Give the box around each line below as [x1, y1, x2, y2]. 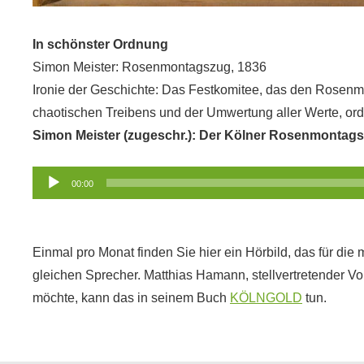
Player [32, 193, 69, 206]
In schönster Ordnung [32, 37, 168, 51]
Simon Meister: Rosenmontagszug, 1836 [32, 60, 266, 74]
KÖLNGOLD [230, 291, 302, 305]
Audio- [32, 170, 70, 184]
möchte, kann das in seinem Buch [32, 291, 230, 305]
